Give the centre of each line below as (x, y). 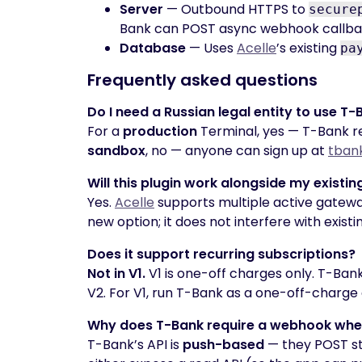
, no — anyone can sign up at (237, 151)
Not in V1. (116, 274)
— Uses (211, 48)
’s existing (308, 48)
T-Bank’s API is (135, 345)
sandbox (116, 151)
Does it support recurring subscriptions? (221, 254)
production (160, 131)
